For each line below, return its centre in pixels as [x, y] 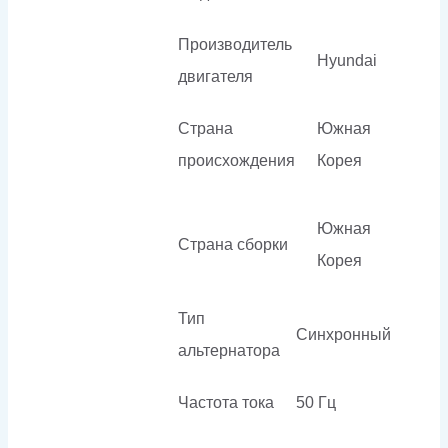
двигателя [215, 76]
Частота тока [226, 402]
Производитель [235, 44]
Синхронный [343, 334]
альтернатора [229, 350]
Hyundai [347, 60]
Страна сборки [233, 244]
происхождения [236, 160]
